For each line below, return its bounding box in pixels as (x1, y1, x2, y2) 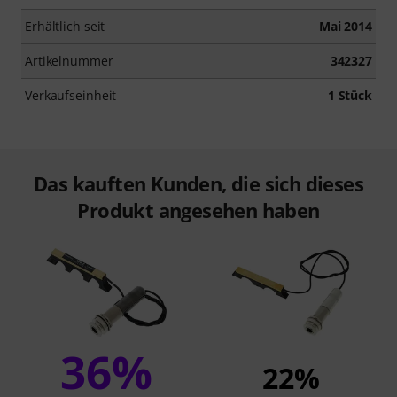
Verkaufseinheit (25, 86, 117, 104)
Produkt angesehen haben (77, 196, 320, 223)
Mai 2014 (318, 17, 372, 35)
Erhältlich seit (25, 17, 105, 35)
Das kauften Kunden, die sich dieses (34, 169, 363, 197)
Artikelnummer (25, 51, 113, 69)
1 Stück (327, 86, 372, 104)
